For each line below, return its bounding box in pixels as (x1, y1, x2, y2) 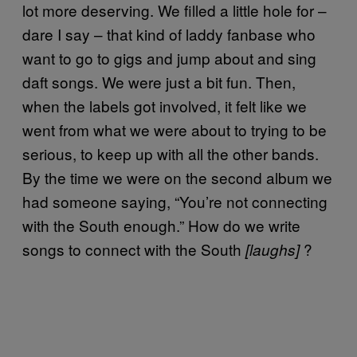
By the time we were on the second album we (22, 167, 332, 188)
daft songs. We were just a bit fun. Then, (22, 71, 296, 92)
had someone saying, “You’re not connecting (22, 190, 328, 212)
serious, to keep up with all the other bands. (22, 143, 319, 164)
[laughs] (245, 239, 300, 260)
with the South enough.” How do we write (22, 214, 300, 236)
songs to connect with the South (22, 238, 245, 260)
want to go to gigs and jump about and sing (22, 47, 316, 69)
